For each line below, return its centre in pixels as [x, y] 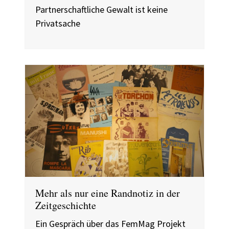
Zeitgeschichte [66, 205]
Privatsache [58, 24]
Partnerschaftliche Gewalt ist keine [101, 10]
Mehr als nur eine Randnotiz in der [108, 193]
